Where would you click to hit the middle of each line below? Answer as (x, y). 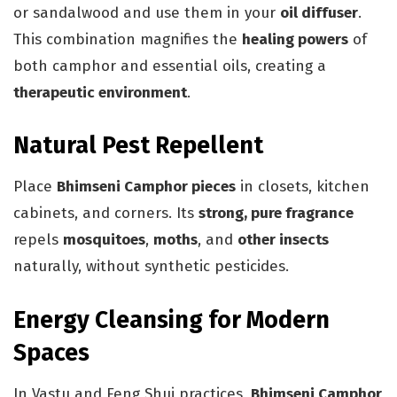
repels (38, 240)
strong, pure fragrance (276, 214)
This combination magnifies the (128, 39)
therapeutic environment (100, 92)
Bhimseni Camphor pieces (146, 187)
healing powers (295, 39)
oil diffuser (319, 12)
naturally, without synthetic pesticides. (151, 267)
